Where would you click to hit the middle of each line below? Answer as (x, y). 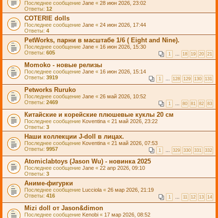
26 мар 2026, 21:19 (131, 190)
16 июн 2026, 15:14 (123, 72)
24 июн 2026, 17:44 (123, 25)
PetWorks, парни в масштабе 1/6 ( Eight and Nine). (102, 40)
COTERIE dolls (47, 18)
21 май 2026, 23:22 (135, 121)
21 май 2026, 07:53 (135, 143)
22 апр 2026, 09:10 (122, 168)
